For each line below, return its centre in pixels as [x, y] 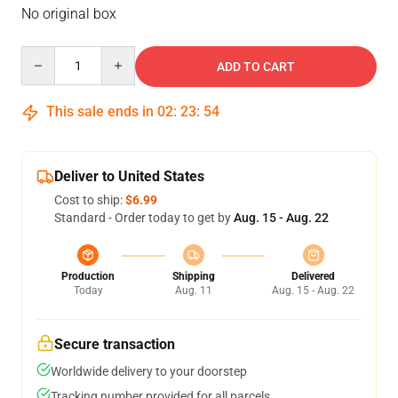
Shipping [193, 276]
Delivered [313, 276]
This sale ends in [100, 111]
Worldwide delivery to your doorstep [149, 371]
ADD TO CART [256, 67]
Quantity [45, 54]
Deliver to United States [129, 176]
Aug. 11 [193, 291]
